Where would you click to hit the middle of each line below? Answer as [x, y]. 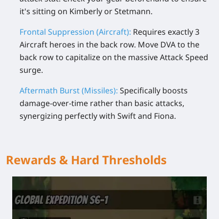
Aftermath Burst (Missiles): [69, 90]
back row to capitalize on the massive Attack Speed [114, 57]
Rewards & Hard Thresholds [86, 159]
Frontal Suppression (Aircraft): [75, 32]
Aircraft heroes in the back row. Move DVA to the [109, 44]
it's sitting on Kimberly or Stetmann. [86, 11]
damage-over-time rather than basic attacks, [102, 103]
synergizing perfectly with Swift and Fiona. [98, 116]
